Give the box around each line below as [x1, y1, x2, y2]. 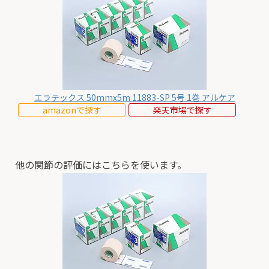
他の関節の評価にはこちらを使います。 [15, 157, 187, 172]
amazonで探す [42, 104, 101, 116]
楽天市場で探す [153, 104, 212, 116]
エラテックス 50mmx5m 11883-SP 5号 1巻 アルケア [34, 91, 235, 104]
